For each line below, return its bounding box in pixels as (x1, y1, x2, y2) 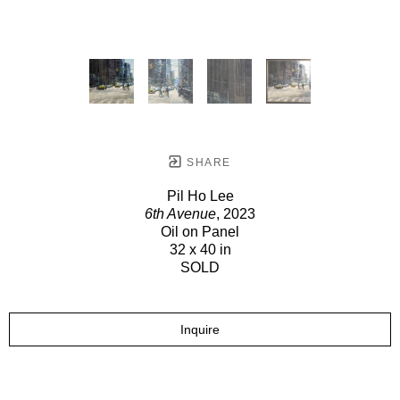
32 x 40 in (169, 241, 231, 257)
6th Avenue (145, 205, 216, 221)
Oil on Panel (161, 223, 239, 239)
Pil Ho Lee (166, 187, 234, 204)
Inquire (180, 321, 220, 337)
